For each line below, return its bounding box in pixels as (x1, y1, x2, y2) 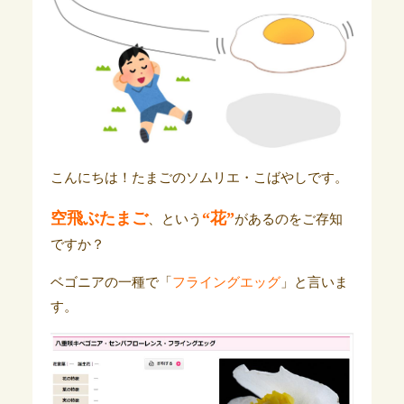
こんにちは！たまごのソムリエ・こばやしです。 (50, 170, 348, 185)
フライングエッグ (171, 274, 280, 289)
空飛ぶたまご (50, 208, 148, 227)
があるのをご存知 (234, 211, 343, 226)
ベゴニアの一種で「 (50, 274, 172, 289)
